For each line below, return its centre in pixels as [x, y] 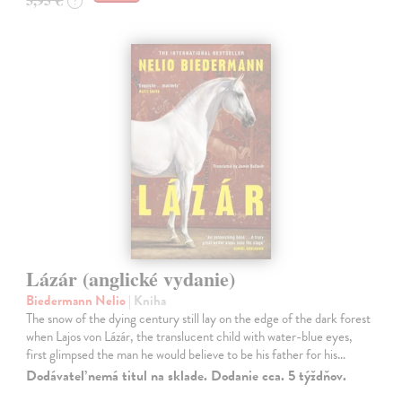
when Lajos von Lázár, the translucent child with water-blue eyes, [190, 336]
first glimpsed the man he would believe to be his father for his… [186, 354]
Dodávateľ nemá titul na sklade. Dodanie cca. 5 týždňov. [187, 376]
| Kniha [148, 300]
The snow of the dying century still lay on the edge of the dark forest [199, 318]
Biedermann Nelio [78, 300]
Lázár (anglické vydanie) [131, 278]
